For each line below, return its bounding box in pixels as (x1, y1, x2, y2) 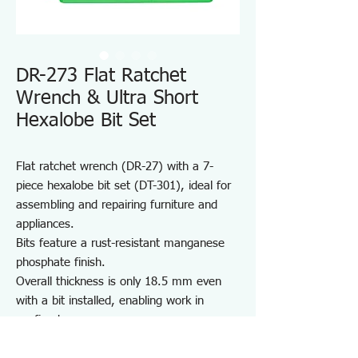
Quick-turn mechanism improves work (16, 333, 213, 345)
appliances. (16, 218, 74, 230)
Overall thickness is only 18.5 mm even (16, 276, 221, 288)
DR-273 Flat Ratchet (16, 66, 186, 86)
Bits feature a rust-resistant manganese (16, 237, 225, 249)
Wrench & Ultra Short (16, 89, 198, 108)
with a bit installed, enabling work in (16, 295, 204, 307)
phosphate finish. (16, 257, 105, 268)
